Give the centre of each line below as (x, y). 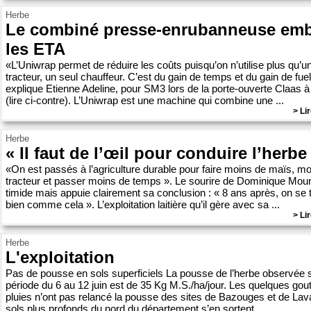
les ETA (35, 49)
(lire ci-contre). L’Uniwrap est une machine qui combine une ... (145, 100)
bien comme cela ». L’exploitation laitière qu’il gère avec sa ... (143, 204)
